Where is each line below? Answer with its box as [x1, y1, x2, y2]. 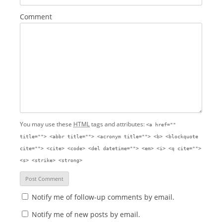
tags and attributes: [90, 120, 146, 129]
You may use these [20, 120, 73, 129]
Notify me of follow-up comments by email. [32, 192, 174, 202]
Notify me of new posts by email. [32, 210, 140, 220]
